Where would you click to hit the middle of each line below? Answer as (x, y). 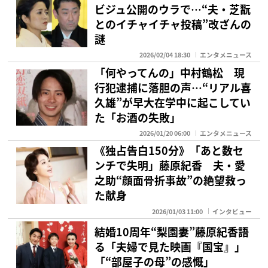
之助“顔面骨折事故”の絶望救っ (171, 180)
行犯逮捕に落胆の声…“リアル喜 (173, 87)
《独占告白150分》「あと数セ (169, 150)
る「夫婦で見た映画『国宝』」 (170, 247)
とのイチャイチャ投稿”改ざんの (173, 24)
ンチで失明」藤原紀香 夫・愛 (170, 165)
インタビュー (232, 211)
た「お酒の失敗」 (138, 117)
